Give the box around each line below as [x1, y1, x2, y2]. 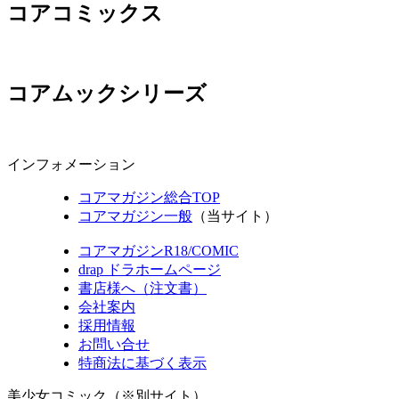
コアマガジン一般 [78, 208, 192, 224]
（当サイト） [192, 208, 278, 224]
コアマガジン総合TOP [78, 189, 220, 205]
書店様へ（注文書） [78, 280, 207, 296]
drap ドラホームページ [78, 261, 221, 277]
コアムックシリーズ [7, 81, 207, 105]
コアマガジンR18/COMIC [78, 242, 239, 258]
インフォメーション [7, 156, 135, 172]
